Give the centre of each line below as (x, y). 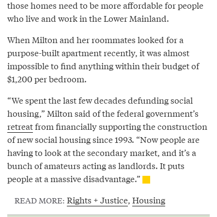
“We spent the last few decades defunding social (100, 100)
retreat (20, 126)
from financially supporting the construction (120, 126)
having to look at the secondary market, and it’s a (102, 152)
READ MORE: (41, 200)
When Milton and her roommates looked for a (95, 39)
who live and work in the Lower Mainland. (88, 18)
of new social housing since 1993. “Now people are (103, 139)
